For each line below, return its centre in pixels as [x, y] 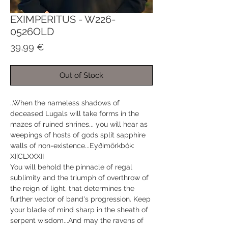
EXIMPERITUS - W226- [63, 19]
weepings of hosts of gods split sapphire [78, 135]
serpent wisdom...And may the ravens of [77, 220]
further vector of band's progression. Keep [80, 199]
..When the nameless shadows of [65, 103]
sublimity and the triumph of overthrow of [79, 177]
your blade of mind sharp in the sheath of [79, 209]
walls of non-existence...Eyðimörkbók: [72, 145]
